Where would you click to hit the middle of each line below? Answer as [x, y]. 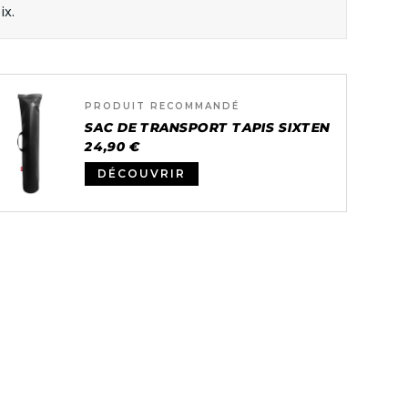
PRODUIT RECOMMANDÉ [163, 106]
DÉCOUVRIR [142, 173]
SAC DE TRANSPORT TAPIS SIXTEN [207, 127]
